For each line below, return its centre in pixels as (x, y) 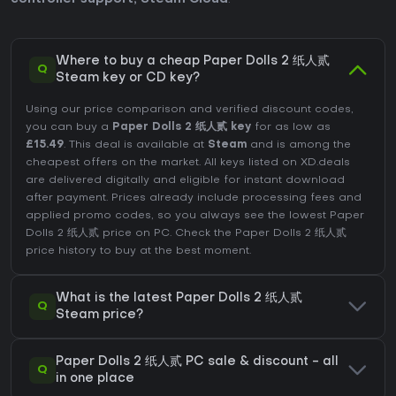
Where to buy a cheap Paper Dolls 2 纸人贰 (193, 62)
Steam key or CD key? (128, 79)
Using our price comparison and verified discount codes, (190, 110)
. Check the (202, 234)
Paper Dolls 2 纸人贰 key (182, 128)
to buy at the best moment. (174, 251)
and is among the (299, 145)
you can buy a (69, 128)
